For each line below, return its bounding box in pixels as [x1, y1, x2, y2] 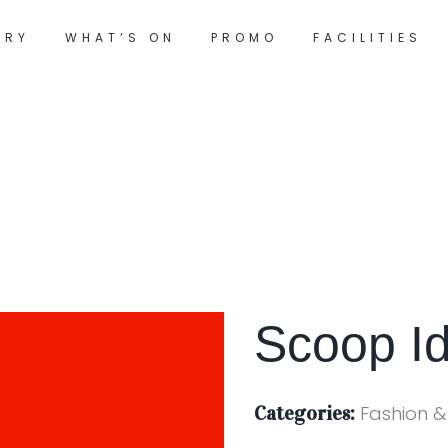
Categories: [254, 401, 355, 425]
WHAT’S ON [64, 28, 176, 46]
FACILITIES [312, 28, 422, 46]
